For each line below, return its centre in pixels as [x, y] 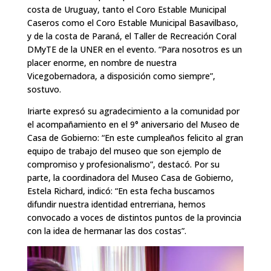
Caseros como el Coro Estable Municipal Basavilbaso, [132, 22]
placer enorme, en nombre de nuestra [102, 62]
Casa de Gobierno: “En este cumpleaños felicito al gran [135, 137]
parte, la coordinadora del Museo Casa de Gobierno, [130, 177]
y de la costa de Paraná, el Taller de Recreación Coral [132, 36]
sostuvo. [44, 89]
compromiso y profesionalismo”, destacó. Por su [123, 164]
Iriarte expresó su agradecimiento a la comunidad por [133, 111]
